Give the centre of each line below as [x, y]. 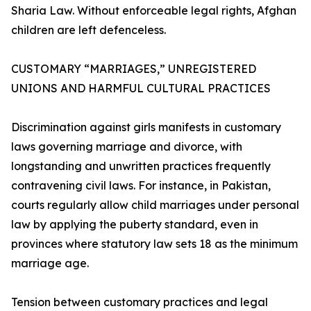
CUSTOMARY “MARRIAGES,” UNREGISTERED [134, 69]
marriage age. [50, 263]
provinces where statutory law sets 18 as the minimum [154, 244]
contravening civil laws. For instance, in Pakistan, [141, 186]
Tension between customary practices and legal [140, 302]
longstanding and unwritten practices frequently [141, 166]
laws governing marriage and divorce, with [127, 147]
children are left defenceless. [89, 30]
